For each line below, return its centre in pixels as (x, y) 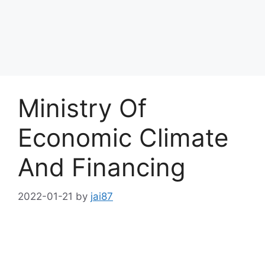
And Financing (102, 167)
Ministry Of (82, 108)
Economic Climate (123, 138)
